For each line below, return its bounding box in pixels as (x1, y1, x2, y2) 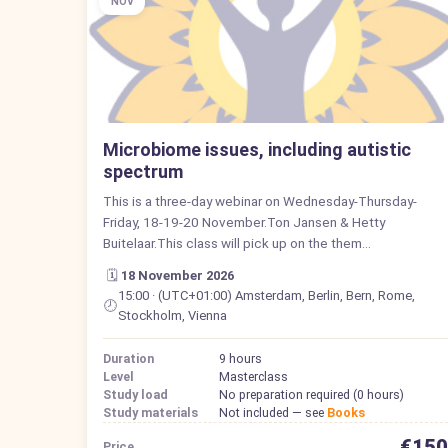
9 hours (219, 350, 262, 366)
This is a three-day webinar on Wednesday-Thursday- (103, 192, 417, 209)
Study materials (103, 404, 198, 420)
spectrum (103, 160, 183, 182)
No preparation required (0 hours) (219, 386, 404, 402)
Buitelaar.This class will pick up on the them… (103, 234, 371, 251)
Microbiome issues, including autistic (103, 138, 411, 160)
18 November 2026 (121, 267, 234, 283)
